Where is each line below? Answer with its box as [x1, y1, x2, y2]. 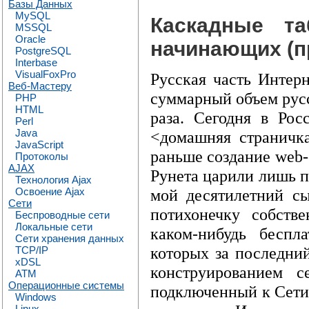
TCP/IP [15, 244, 48, 256]
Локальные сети [15, 221, 92, 232]
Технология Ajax [15, 174, 92, 186]
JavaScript [15, 139, 63, 150]
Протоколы [15, 150, 68, 162]
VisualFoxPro [15, 68, 76, 80]
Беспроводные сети [15, 209, 110, 221]
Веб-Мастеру [8, 80, 72, 92]
